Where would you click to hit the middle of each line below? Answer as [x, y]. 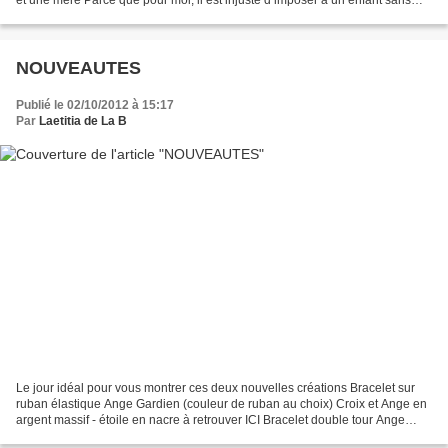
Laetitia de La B [83, 120]
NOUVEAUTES [78, 67]
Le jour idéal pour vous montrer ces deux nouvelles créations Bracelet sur [215, 388]
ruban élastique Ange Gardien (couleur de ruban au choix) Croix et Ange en [221, 404]
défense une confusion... [82, 15]
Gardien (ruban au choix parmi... [103, 436]
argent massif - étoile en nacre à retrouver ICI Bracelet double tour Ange [210, 420]
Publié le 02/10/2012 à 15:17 [95, 104]
